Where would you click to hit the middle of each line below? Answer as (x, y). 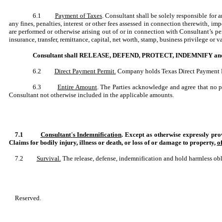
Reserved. (28, 198)
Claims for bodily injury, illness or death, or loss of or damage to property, (113, 142)
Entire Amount (77, 87)
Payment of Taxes (78, 16)
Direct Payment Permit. (85, 71)
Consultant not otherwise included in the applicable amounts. (91, 95)
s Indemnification (97, 135)
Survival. (49, 158)
